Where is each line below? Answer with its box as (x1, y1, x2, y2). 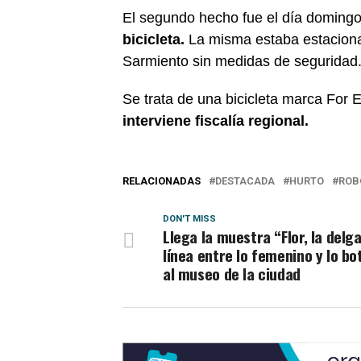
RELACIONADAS (122, 174, 201, 187)
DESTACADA (215, 174, 275, 187)
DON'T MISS (163, 213, 216, 224)
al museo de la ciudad (163, 261, 301, 285)
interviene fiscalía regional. (122, 112, 309, 129)
